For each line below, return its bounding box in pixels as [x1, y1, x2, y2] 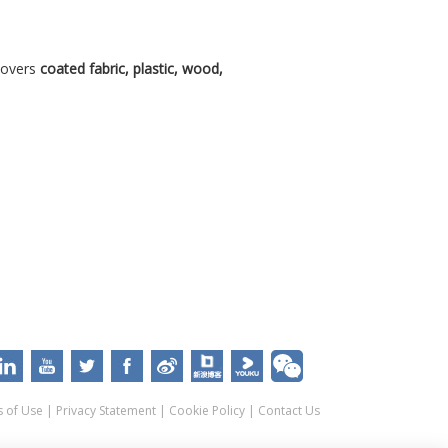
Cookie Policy [168, 401, 245, 419]
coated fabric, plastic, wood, [39, 59, 223, 79]
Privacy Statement [55, 401, 156, 419]
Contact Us [257, 401, 320, 419]
